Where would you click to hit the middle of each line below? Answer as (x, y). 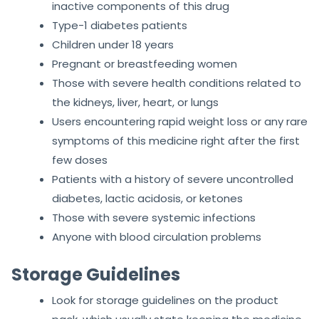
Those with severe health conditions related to (177, 83)
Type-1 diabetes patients (120, 26)
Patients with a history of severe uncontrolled (173, 179)
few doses (80, 160)
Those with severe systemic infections (154, 218)
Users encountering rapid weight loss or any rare (180, 122)
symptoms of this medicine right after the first (176, 141)
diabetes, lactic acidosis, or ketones (147, 199)
